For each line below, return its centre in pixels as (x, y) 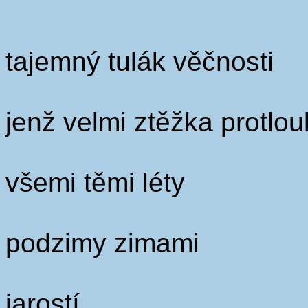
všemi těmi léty (95, 183)
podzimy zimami (102, 243)
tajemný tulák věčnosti (140, 62)
